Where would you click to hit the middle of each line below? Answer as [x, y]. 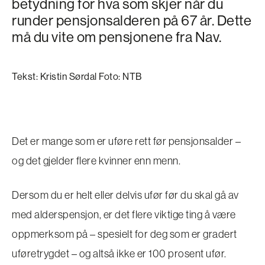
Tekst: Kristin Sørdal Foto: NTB [77, 76]
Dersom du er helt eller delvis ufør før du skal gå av [125, 195]
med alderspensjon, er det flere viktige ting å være [124, 214]
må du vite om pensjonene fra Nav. [117, 37]
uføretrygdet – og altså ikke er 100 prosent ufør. [119, 253]
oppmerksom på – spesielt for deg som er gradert [125, 234]
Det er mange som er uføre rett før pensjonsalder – [126, 141]
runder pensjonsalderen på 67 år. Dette [132, 20]
